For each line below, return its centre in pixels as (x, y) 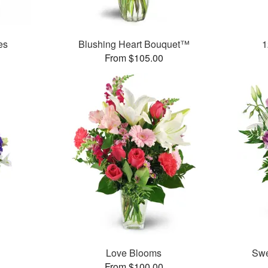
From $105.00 (134, 58)
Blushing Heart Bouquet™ (134, 44)
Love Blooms (134, 253)
